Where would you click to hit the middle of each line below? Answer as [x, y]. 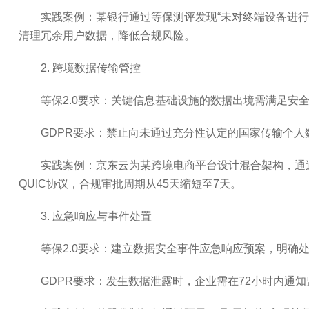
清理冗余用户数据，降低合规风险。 [107, 36]
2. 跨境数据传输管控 [90, 68]
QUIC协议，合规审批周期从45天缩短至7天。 [130, 184]
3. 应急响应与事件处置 [96, 216]
